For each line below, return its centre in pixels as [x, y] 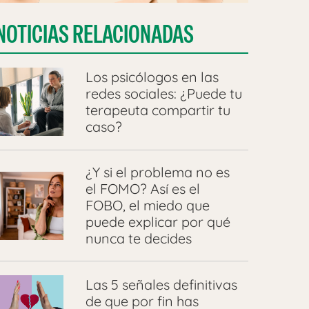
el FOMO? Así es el [142, 189]
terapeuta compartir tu [158, 110]
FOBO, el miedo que [147, 206]
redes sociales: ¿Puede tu [163, 93]
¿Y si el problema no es [157, 172]
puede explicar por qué [158, 222]
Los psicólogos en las [152, 77]
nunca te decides [138, 239]
